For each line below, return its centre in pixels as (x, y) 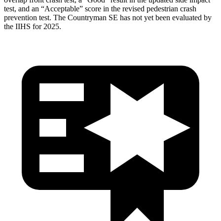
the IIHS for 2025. (33, 26)
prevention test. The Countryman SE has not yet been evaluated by (108, 17)
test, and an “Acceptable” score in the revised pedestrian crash (100, 8)
